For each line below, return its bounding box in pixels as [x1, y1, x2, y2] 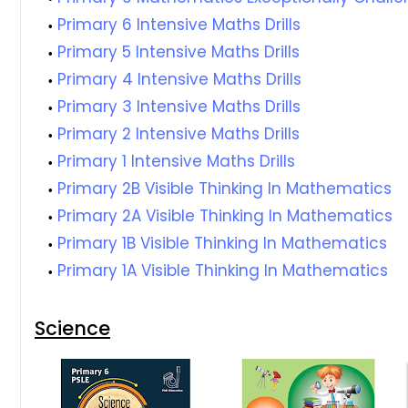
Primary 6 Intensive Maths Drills [57, 14, 301, 36]
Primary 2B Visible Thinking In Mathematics [57, 178, 392, 199]
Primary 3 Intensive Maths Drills [57, 96, 301, 117]
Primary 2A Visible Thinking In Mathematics [57, 205, 393, 227]
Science [35, 315, 110, 342]
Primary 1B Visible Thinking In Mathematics [57, 232, 387, 254]
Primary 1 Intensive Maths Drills [57, 150, 295, 172]
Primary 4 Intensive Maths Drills [57, 68, 301, 90]
